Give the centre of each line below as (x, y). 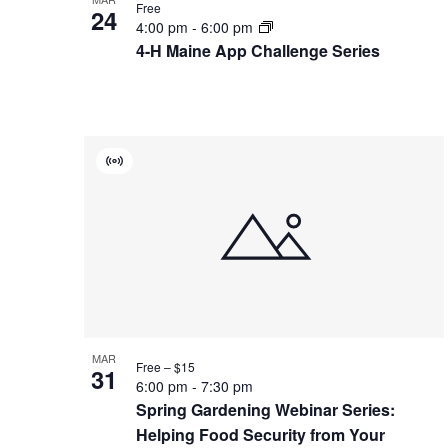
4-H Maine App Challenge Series (258, 50)
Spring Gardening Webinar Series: (265, 409)
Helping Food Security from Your (260, 434)
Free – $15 (165, 366)
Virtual (135, 170)
